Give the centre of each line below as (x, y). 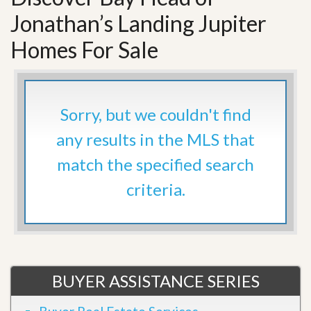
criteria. (155, 190)
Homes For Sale (84, 50)
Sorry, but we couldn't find (155, 115)
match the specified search (155, 165)
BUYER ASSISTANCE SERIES (155, 281)
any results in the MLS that (155, 140)
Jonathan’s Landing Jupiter (138, 24)
